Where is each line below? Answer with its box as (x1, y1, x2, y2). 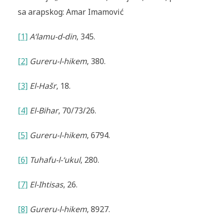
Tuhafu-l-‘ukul (29, 154, 80, 166)
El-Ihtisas (29, 179, 63, 190)
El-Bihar (29, 105, 58, 116)
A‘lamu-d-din (29, 31, 76, 42)
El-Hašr (29, 80, 56, 92)
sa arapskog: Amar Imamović (17, 6, 124, 18)
